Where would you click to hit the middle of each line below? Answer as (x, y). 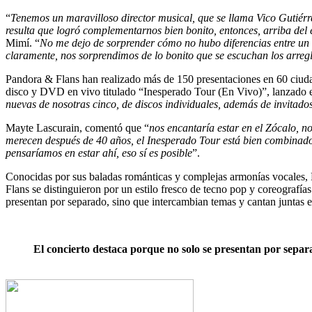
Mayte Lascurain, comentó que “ (77, 128)
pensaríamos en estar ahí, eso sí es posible (99, 153)
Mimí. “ (23, 43)
